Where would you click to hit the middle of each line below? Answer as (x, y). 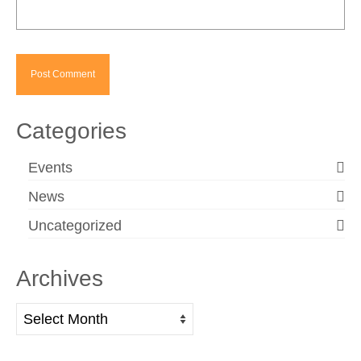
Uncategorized (75, 226)
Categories (71, 131)
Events (50, 168)
